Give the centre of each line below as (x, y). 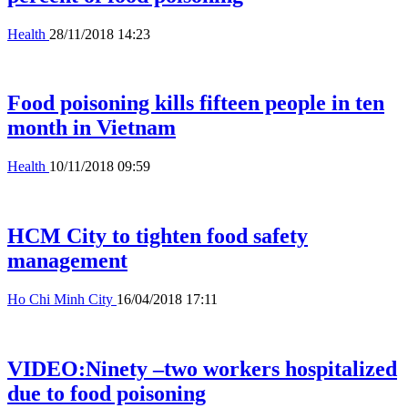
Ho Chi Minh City (62, 300)
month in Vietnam (92, 128)
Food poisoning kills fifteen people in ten (196, 103)
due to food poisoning (107, 394)
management (67, 261)
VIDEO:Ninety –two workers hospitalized (202, 369)
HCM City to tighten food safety (158, 236)
